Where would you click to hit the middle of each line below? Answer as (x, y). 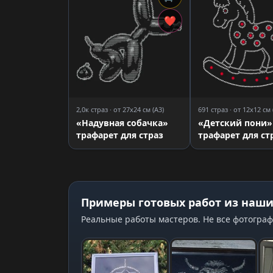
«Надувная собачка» (122, 123)
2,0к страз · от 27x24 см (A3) (120, 109)
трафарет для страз (120, 135)
